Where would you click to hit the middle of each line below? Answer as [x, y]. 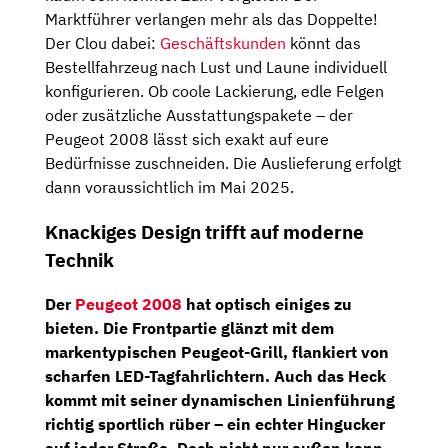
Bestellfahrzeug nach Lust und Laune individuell [216, 67]
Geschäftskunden [223, 43]
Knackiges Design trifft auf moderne [204, 231]
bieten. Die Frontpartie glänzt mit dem [189, 328]
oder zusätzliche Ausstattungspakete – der [199, 115]
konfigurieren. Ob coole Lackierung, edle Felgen [214, 91]
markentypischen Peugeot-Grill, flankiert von [217, 352]
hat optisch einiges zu [267, 304]
